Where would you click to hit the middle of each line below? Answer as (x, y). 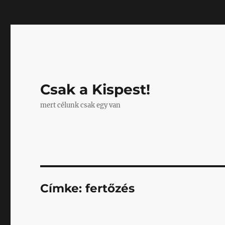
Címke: (63, 188)
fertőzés (110, 188)
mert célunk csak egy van (81, 105)
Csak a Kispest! (95, 89)
